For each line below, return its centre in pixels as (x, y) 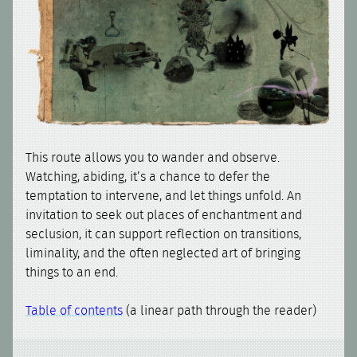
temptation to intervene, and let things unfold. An (164, 196)
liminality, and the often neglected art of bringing (163, 254)
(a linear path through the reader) (220, 311)
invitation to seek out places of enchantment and (164, 216)
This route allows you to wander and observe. (153, 158)
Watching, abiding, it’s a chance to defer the (148, 177)
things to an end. (72, 273)
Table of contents (75, 311)
